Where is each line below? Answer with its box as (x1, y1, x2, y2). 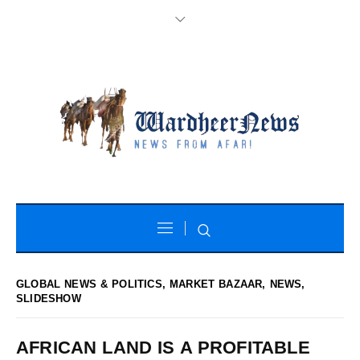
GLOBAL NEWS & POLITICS (16, 277, 162, 290)
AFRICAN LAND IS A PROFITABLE (16, 337, 310, 358)
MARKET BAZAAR (170, 277, 263, 290)
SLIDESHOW (16, 292, 81, 305)
